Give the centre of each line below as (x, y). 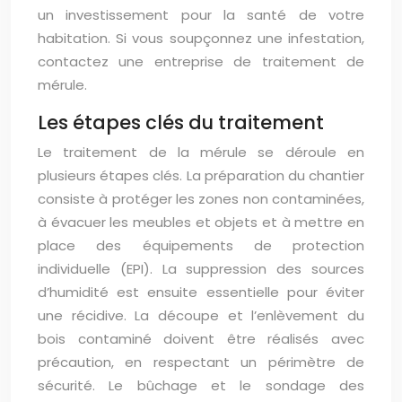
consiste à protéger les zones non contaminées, (201, 199)
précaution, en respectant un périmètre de (201, 363)
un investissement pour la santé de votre (201, 15)
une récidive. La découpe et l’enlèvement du (201, 316)
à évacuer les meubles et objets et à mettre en (201, 223)
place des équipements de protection (201, 246)
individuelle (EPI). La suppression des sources (201, 269)
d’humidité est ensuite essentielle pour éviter (201, 293)
